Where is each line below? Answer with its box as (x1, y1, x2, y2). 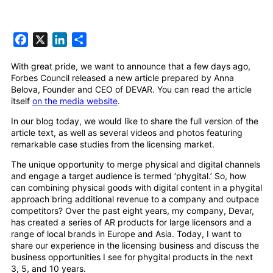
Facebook (28, 34, 74, 46)
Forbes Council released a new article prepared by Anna (11, 73, 234, 83)
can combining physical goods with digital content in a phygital (11, 182, 262, 193)
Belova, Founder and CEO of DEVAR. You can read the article (11, 84, 252, 95)
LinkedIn (67, 34, 105, 46)
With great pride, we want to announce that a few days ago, (11, 61, 250, 72)
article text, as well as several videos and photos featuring (11, 127, 243, 138)
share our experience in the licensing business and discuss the (11, 240, 259, 251)
